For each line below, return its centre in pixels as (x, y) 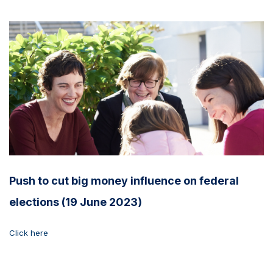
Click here (29, 232)
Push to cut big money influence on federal (124, 180)
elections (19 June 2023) (76, 202)
